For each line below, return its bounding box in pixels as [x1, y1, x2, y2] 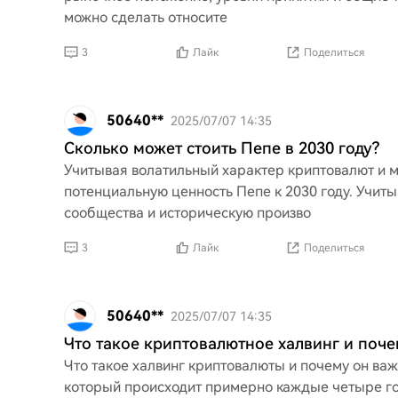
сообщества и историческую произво [64, 204, 311, 221]
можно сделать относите [64, 9, 227, 26]
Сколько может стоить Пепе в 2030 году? [64, 139, 379, 157]
